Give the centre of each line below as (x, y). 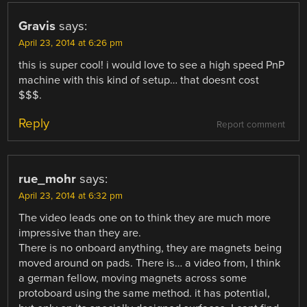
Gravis (37, 26)
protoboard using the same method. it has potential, (145, 294)
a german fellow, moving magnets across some (133, 279)
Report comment (250, 125)
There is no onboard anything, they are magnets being (150, 248)
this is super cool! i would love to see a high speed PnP (152, 65)
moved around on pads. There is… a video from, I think (150, 263)
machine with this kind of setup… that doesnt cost (139, 80)
